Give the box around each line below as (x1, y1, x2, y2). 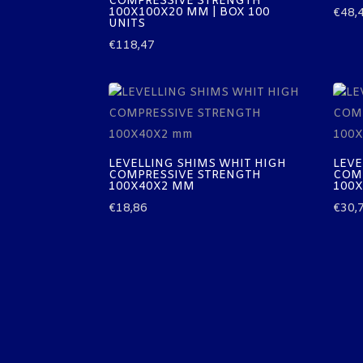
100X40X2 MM (109, 179, 195, 195)
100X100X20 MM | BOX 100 (109, 5, 271, 21)
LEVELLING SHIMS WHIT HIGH (109, 156, 287, 173)
